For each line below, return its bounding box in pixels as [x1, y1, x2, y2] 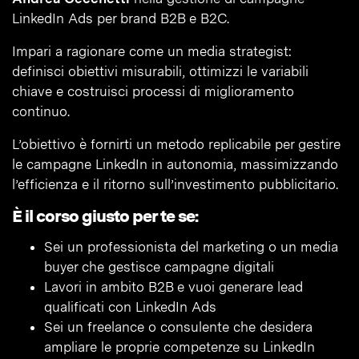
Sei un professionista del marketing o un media [44, 239, 338, 256]
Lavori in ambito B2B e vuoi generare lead [44, 279, 303, 296]
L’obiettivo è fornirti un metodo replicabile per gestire [12, 136, 341, 153]
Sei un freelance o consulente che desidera [44, 319, 313, 336]
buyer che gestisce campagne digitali [44, 259, 274, 276]
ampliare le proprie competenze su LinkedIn [44, 339, 315, 356]
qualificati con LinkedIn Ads [44, 299, 216, 316]
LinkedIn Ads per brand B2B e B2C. [12, 10, 229, 27]
